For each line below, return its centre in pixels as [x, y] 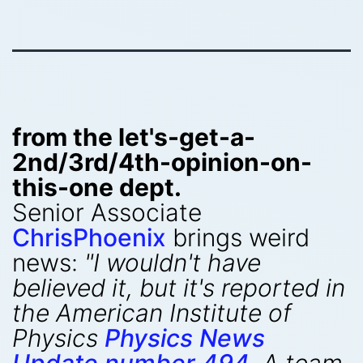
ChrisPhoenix [89, 237]
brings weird [238, 237]
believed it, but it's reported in [179, 288]
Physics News [185, 338]
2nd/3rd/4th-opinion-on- [162, 162]
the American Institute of [152, 313]
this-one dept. [97, 187]
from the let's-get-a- [134, 137]
